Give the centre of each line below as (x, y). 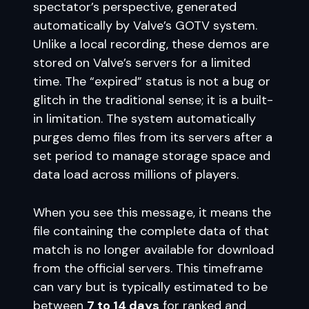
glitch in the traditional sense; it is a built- (153, 100)
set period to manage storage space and (152, 156)
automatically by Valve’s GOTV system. (145, 26)
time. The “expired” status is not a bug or (152, 81)
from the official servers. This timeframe (148, 268)
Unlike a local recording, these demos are (151, 44)
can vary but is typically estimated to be (150, 287)
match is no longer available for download (153, 250)
